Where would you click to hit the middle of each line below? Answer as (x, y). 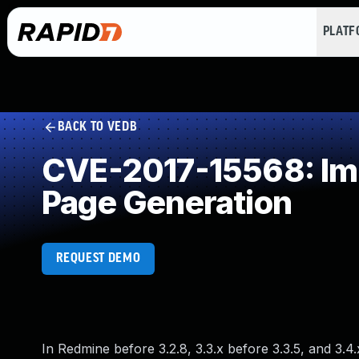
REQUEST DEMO (98, 258)
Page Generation (167, 202)
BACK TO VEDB (97, 127)
